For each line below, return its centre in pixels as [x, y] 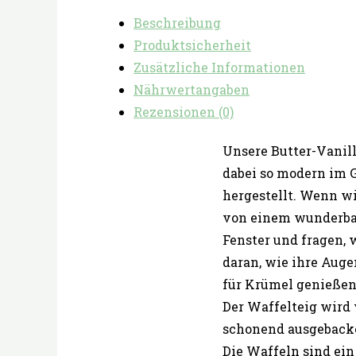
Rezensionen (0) [184, 111]
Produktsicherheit [192, 44]
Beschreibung [177, 22]
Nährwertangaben [192, 89]
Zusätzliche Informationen [219, 67]
